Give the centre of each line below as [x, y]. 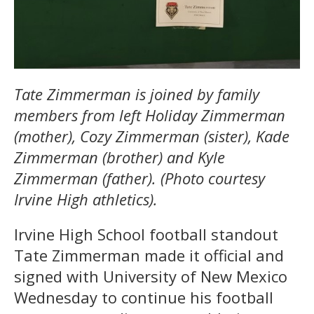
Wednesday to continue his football [144, 298]
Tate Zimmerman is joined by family [137, 94]
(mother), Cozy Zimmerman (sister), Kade [152, 136]
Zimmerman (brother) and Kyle [120, 157]
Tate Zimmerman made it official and [149, 255]
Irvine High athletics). [86, 199]
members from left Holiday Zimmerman [150, 115]
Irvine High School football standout [146, 234]
